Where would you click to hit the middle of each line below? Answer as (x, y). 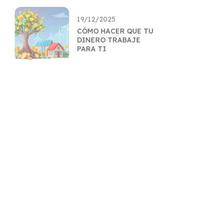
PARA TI (92, 49)
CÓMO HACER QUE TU (115, 31)
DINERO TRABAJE (109, 40)
